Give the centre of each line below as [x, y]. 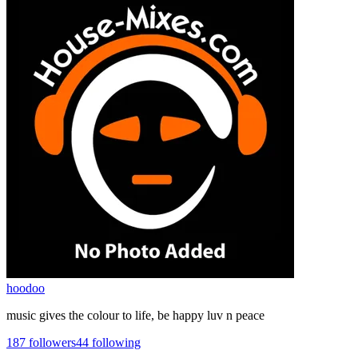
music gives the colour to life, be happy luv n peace [135, 315]
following [115, 342]
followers [51, 342]
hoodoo [26, 288]
